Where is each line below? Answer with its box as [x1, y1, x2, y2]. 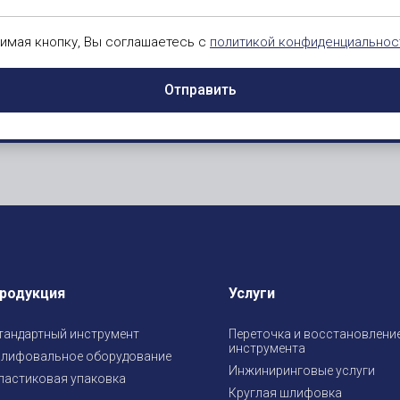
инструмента [229, 341, 306, 355]
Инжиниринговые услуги [229, 363, 376, 378]
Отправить [163, 80, 237, 98]
